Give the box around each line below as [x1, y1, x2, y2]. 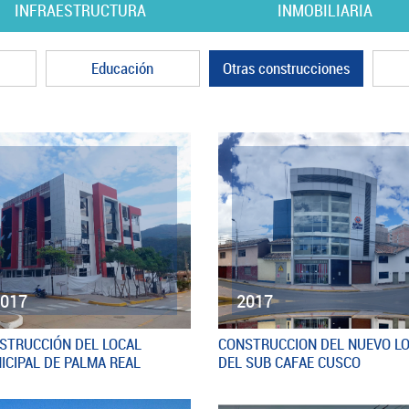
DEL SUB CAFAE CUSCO [218, 351, 361, 372]
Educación [91, 58, 154, 79]
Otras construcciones [223, 58, 351, 79]
